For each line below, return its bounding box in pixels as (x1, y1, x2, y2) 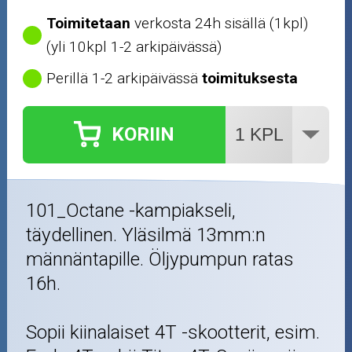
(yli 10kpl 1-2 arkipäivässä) (46, 37, 222, 56)
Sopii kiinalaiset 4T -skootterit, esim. (26, 321, 321, 343)
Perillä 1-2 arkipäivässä (46, 68, 203, 87)
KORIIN (112, 123, 175, 146)
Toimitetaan (46, 13, 131, 32)
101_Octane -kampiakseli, (26, 199, 236, 222)
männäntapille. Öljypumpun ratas (26, 247, 295, 270)
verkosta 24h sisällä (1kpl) (130, 13, 309, 32)
